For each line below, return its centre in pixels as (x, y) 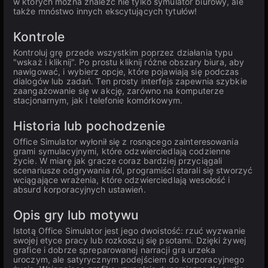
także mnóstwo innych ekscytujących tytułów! (105, 11)
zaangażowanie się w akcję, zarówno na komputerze (118, 91)
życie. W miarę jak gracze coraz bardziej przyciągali (118, 161)
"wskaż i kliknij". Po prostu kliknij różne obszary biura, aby (129, 62)
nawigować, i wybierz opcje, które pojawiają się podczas (126, 71)
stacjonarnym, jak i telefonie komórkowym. (98, 100)
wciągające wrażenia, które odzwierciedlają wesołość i (122, 180)
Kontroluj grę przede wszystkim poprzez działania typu (123, 52)
